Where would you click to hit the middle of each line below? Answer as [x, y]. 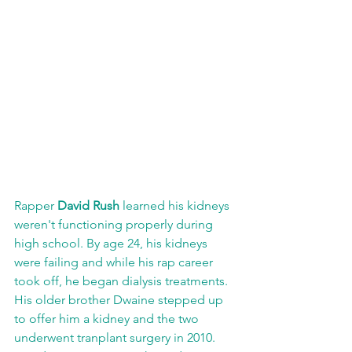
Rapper [36, 206]
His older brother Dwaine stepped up [120, 300]
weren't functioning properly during [115, 225]
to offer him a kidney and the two [108, 319]
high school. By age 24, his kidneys [112, 244]
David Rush [88, 206]
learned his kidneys [176, 206]
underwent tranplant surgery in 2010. [116, 338]
